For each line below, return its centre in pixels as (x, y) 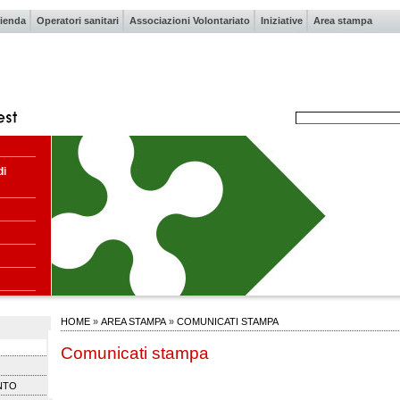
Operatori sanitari (77, 21)
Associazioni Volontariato (189, 21)
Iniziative (281, 21)
